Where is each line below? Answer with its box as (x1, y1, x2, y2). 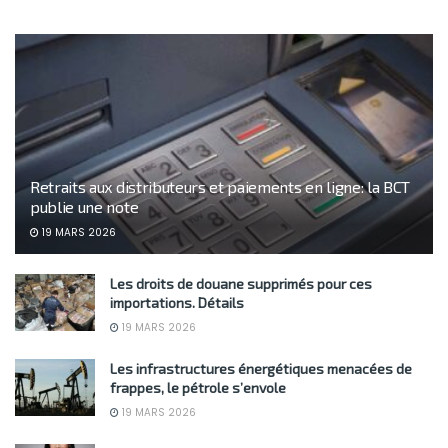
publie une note (30, 197, 139, 217)
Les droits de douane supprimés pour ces (110, 275, 372, 293)
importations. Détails (110, 294, 244, 312)
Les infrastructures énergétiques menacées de (110, 360, 412, 378)
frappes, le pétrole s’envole (110, 379, 286, 397)
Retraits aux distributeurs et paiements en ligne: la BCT (30, 177, 411, 197)
